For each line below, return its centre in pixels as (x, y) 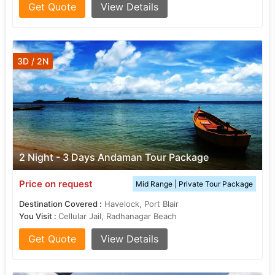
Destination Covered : (60, 204)
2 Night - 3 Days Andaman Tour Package (114, 157)
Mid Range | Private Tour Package (194, 184)
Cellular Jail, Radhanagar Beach (118, 216)
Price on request (56, 184)
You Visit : (39, 216)
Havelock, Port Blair (141, 204)
